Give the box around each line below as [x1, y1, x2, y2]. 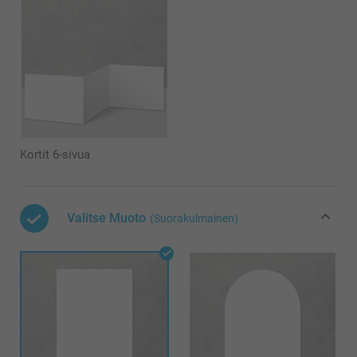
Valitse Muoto [67, 210, 146, 226]
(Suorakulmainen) [150, 211, 238, 225]
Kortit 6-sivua [20, 147, 90, 162]
